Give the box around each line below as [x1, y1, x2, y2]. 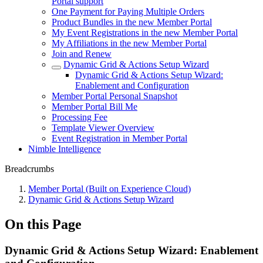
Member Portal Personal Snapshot [52, 91, 177, 101]
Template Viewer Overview [52, 123, 154, 133]
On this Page [5, 216, 82, 232]
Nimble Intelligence [28, 144, 101, 154]
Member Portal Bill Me [52, 102, 137, 112]
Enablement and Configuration [75, 80, 189, 90]
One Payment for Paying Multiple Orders [52, 6, 204, 16]
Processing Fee [52, 112, 107, 122]
